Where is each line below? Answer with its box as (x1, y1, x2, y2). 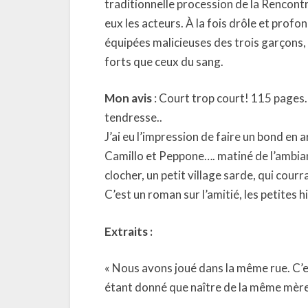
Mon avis (104, 91, 152, 105)
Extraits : (104, 223, 153, 239)
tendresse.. (104, 110, 162, 124)
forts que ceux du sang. (104, 54, 223, 69)
